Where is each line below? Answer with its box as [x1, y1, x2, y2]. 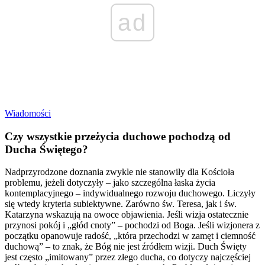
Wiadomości [5, 108, 51, 118]
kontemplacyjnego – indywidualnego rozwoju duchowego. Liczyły [5, 188, 256, 199]
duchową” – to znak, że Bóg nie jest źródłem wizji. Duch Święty [5, 241, 247, 252]
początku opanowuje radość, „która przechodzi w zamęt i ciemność [5, 231, 256, 241]
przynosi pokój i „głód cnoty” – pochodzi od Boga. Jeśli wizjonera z [5, 220, 260, 231]
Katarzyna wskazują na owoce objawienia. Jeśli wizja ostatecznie [5, 209, 248, 220]
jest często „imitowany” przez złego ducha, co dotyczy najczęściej [5, 252, 251, 263]
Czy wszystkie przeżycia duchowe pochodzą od [5, 130, 231, 143]
